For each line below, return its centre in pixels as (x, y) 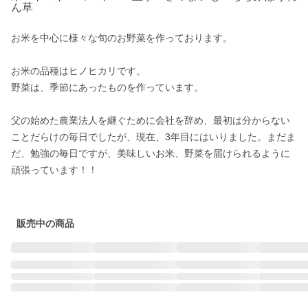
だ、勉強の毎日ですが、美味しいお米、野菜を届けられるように (151, 153)
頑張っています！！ (54, 170)
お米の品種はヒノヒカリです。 (78, 71)
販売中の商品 (45, 223)
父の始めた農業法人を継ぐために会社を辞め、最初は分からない (151, 120)
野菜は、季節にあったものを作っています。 (107, 87)
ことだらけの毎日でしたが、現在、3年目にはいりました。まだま (153, 137)
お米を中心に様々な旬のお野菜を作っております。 (122, 38)
